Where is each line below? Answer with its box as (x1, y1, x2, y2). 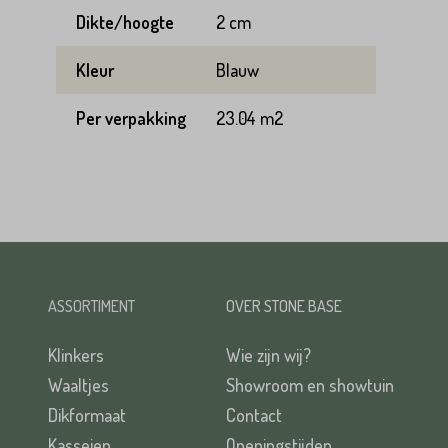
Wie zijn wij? (226, 344, 311, 366)
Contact (226, 404, 282, 426)
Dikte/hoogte (76, 11, 174, 33)
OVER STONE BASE (226, 296, 342, 316)
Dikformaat (48, 404, 126, 426)
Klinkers (48, 344, 104, 366)
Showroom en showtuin (226, 374, 394, 396)
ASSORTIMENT (48, 296, 135, 316)
